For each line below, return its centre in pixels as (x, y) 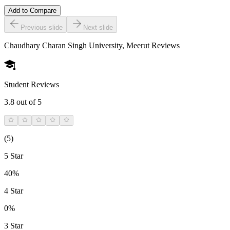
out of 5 (28, 102)
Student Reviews (32, 85)
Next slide (98, 28)
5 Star (14, 156)
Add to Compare (32, 11)
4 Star (14, 191)
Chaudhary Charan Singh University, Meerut (77, 46)
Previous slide (42, 28)
